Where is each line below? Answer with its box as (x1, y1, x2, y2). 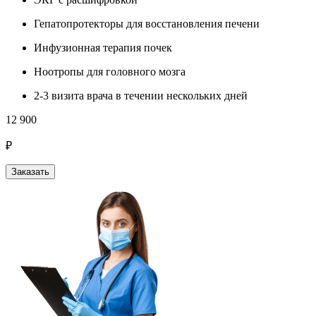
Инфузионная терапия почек (34, 41, 172, 54)
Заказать (11, 166, 49, 177)
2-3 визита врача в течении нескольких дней (34, 89, 248, 102)
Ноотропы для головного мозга (34, 65, 186, 78)
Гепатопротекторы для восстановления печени (34, 17, 260, 30)
